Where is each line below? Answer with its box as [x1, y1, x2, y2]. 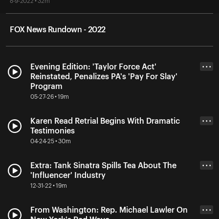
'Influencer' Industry [30, 171, 106, 179]
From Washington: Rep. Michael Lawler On [30, 206, 188, 214]
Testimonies [30, 127, 75, 135]
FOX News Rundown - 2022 [10, 25, 106, 34]
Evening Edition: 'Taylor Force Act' [30, 63, 156, 71]
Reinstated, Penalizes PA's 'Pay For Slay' [30, 72, 177, 81]
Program [30, 82, 63, 90]
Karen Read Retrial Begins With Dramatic [30, 117, 180, 125]
